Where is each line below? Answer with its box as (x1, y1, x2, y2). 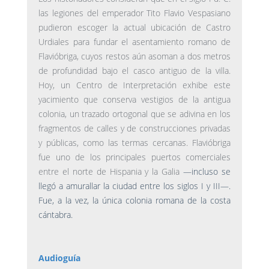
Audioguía (38, 252, 80, 264)
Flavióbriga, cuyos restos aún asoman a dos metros (38, 50, 231, 62)
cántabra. (38, 209, 73, 221)
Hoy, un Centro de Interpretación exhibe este (38, 79, 231, 91)
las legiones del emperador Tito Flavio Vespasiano (38, 7, 231, 19)
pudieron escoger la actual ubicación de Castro (38, 22, 231, 34)
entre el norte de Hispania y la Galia (38, 166, 183, 178)
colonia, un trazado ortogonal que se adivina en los (38, 108, 231, 120)
